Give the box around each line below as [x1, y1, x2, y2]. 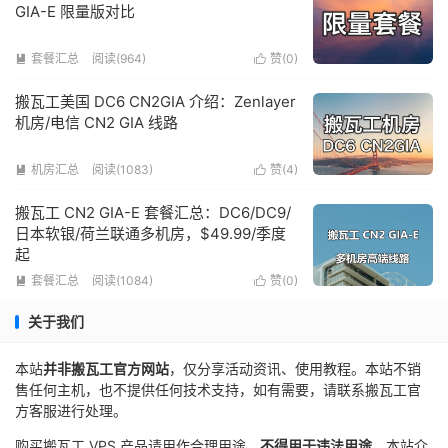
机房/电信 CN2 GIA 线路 [15, 113, 178, 132]
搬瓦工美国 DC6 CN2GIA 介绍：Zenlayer [15, 92, 296, 111]
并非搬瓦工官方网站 [43, 360, 169, 377]
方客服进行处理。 [15, 402, 127, 419]
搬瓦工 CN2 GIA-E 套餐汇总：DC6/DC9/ [15, 203, 291, 222]
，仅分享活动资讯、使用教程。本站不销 [169, 360, 421, 377]
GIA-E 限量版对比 [15, 2, 135, 21]
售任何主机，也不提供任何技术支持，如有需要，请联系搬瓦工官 [15, 381, 421, 398]
